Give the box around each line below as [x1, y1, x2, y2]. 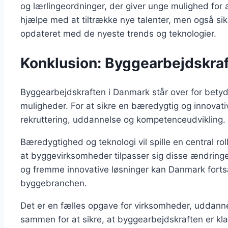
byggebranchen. [20, 178, 87, 189]
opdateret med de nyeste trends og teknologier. [20, 28, 216, 39]
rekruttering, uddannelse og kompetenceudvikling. [20, 115, 225, 125]
